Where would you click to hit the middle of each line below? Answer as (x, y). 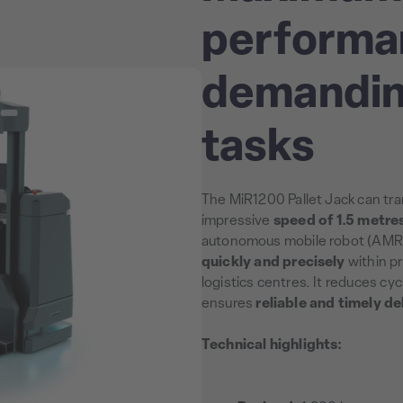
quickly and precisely (273, 263)
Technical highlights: (272, 346)
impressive (237, 222)
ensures (229, 304)
